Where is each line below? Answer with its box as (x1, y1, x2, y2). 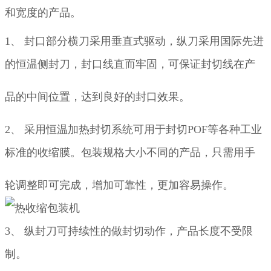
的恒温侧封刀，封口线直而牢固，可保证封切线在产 (5, 57, 255, 70)
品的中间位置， (5, 90, 81, 103)
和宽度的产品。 (5, 6, 81, 19)
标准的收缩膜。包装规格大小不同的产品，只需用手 (5, 146, 255, 158)
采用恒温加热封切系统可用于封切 (24, 123, 188, 135)
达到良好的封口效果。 (81, 90, 190, 103)
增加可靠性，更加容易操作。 (92, 178, 233, 191)
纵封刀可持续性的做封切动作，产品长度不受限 (24, 224, 253, 237)
